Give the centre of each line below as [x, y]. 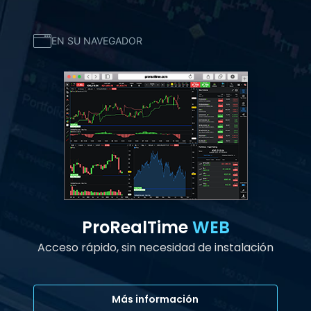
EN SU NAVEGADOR [96, 41]
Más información [155, 299]
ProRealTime [137, 227]
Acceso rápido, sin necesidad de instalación [155, 247]
